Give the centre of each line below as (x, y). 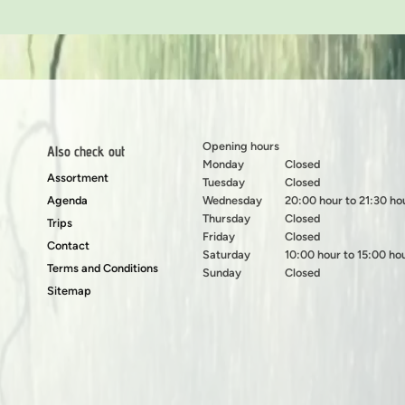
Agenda (67, 200)
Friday (218, 236)
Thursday (226, 218)
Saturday (226, 254)
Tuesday (223, 182)
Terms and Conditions (102, 268)
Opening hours (240, 146)
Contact (68, 245)
